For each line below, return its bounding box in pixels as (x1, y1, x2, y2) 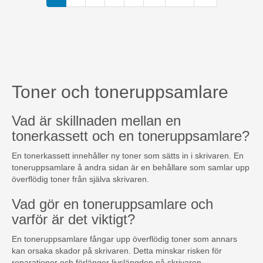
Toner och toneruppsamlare (12, 82, 228, 102)
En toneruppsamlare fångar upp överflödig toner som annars (12, 234, 237, 244)
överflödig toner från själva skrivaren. (12, 174, 149, 184)
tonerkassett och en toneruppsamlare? (12, 127, 249, 144)
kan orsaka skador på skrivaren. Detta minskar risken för (12, 245, 222, 255)
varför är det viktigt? (12, 211, 135, 227)
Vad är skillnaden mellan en (12, 112, 181, 129)
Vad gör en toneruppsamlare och (12, 195, 213, 212)
